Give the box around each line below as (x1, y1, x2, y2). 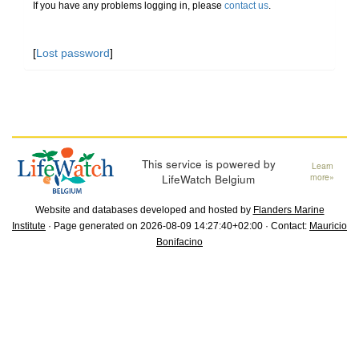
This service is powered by (141, 155, 276, 172)
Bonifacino (156, 236, 203, 248)
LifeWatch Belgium (162, 171, 256, 188)
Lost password (36, 46, 110, 59)
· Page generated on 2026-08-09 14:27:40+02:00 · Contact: (46, 220, 309, 232)
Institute (12, 220, 46, 232)
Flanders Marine (252, 204, 325, 216)
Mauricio (309, 220, 347, 232)
